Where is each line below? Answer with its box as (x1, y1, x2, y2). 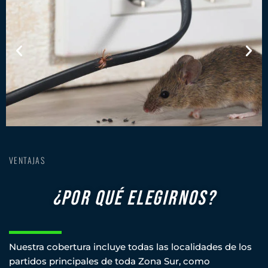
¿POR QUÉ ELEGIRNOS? (52, 186, 216, 211)
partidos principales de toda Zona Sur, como (9, 255, 210, 267)
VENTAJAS (9, 154, 45, 167)
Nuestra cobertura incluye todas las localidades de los (9, 240, 252, 252)
